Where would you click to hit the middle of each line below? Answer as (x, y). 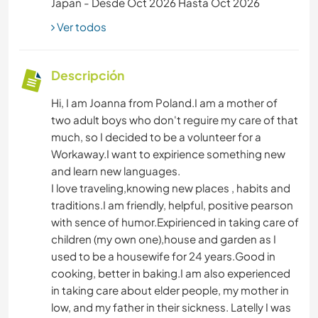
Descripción (88, 75)
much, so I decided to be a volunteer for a (156, 136)
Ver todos (81, 26)
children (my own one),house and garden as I (164, 238)
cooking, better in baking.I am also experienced (171, 273)
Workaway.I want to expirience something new (168, 153)
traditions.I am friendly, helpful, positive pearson (172, 204)
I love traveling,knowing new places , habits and (171, 187)
